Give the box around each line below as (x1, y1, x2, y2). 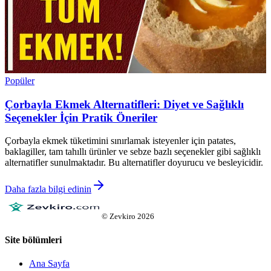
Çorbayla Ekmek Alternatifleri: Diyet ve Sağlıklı (5, 97, 244, 111)
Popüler (5, 76, 34, 87)
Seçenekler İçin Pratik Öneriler (5, 111, 157, 124)
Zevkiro (109, 212, 135, 221)
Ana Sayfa (29, 258, 70, 269)
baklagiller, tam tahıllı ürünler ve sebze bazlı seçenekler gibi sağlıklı (5, 146, 261, 157)
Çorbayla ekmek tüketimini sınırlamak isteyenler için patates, (5, 135, 236, 146)
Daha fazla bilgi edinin (5, 184, 91, 195)
